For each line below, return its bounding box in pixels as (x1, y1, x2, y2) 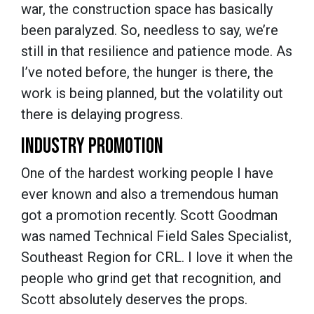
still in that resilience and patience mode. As (21, 42, 292, 60)
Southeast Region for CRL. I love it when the (21, 248, 293, 266)
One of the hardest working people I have (21, 164, 273, 182)
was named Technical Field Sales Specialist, (21, 227, 292, 245)
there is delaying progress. (21, 105, 186, 123)
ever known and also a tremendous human (21, 185, 278, 203)
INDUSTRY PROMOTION (21, 133, 163, 159)
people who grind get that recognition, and (21, 269, 281, 287)
